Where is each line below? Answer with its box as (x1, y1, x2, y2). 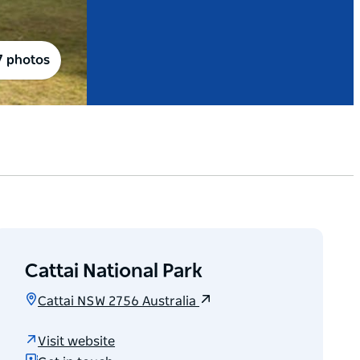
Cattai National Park (25, 262, 203, 282)
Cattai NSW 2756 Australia (38, 295, 200, 309)
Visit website (38, 334, 116, 348)
